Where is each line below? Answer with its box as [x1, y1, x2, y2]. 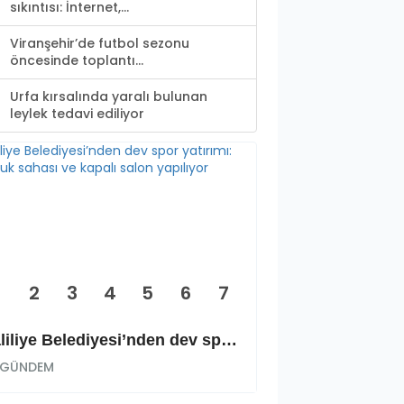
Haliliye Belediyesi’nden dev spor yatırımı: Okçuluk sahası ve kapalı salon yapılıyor [221, 331, 237, 350]
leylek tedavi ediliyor [10, 105, 144, 124]
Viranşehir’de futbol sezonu [10, 34, 189, 53]
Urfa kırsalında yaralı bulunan [10, 87, 207, 106]
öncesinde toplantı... [10, 51, 143, 70]
